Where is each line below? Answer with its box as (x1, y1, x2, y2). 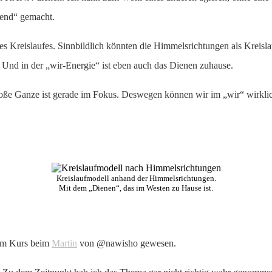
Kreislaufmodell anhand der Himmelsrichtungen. (56, 174, 216, 183)
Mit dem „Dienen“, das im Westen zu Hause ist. (59, 183, 213, 193)
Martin (52, 237, 77, 248)
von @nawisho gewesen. (77, 237, 176, 248)
